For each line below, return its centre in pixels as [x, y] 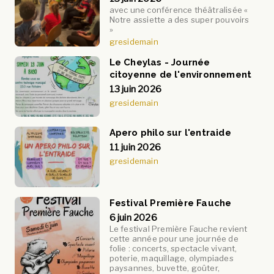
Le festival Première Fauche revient [178, 228]
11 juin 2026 [135, 147]
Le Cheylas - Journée [160, 62]
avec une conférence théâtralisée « [179, 9]
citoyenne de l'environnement [180, 74]
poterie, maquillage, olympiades [171, 258]
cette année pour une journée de [174, 238]
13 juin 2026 [135, 89]
